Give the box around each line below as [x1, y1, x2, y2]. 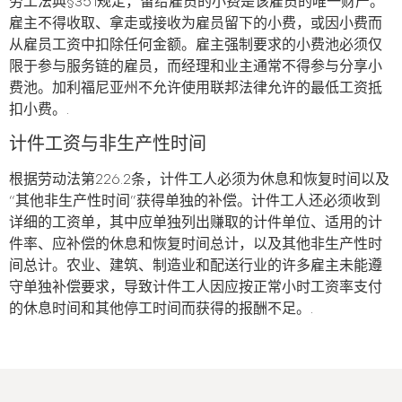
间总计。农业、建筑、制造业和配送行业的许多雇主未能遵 [9, 258, 382, 275]
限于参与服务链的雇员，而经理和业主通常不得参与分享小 [9, 57, 382, 75]
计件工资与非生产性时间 [9, 134, 206, 156]
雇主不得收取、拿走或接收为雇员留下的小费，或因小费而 [9, 14, 382, 32]
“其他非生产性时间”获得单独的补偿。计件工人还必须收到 [9, 193, 380, 211]
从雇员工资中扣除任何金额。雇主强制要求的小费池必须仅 [9, 36, 382, 54]
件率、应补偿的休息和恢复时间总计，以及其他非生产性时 [9, 236, 382, 254]
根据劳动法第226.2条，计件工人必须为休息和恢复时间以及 [9, 171, 389, 189]
